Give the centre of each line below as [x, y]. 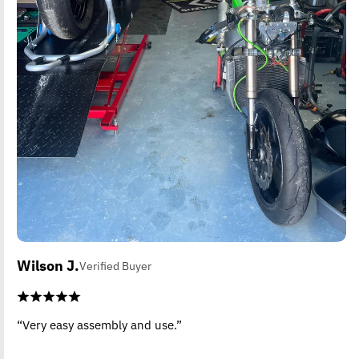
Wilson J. [48, 265]
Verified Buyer [116, 266]
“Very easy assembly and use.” [100, 325]
